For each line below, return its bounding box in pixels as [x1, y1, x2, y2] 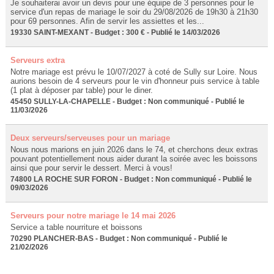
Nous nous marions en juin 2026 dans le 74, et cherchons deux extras [10, 145, 258, 155]
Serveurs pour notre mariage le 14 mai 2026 [10, 211, 176, 221]
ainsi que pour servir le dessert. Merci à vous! [10, 163, 172, 173]
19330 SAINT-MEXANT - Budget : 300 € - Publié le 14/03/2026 [10, 28, 220, 37]
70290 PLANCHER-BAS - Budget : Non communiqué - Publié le [10, 234, 228, 243]
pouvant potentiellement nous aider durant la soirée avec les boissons [10, 154, 257, 164]
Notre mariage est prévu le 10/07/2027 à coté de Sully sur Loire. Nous [10, 67, 257, 77]
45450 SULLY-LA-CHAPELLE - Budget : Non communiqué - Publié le [10, 97, 245, 106]
